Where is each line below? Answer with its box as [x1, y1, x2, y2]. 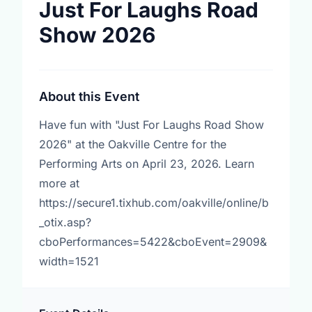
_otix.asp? [39, 215, 91, 229]
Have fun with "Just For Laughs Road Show [39, 118, 264, 132]
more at [39, 176, 79, 190]
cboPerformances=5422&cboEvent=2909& [39, 235, 267, 249]
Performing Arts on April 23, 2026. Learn [39, 157, 254, 171]
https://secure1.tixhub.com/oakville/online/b [39, 196, 269, 210]
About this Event [39, 89, 139, 104]
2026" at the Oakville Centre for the [39, 137, 226, 151]
